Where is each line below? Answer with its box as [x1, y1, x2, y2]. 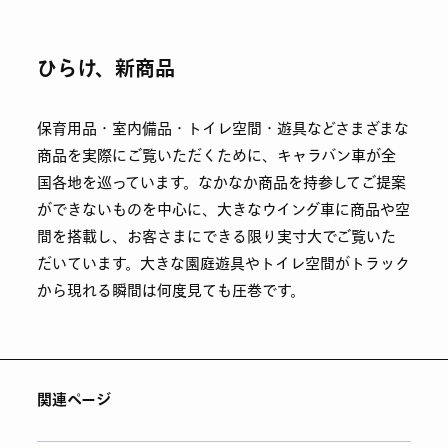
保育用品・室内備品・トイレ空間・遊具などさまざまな [37, 117, 410, 140]
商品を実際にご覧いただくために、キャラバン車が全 [37, 144, 397, 167]
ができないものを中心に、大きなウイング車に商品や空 [37, 198, 411, 221]
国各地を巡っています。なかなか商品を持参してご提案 [37, 171, 407, 194]
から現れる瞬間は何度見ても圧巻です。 [37, 279, 306, 302]
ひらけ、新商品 [37, 54, 176, 86]
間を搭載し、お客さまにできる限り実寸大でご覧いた [37, 225, 397, 248]
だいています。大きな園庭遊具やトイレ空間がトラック [37, 252, 411, 275]
